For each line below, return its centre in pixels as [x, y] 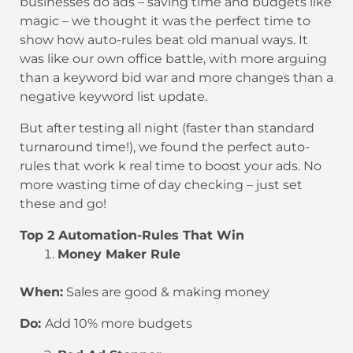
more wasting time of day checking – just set [161, 184]
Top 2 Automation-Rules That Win [134, 235]
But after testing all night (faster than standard [167, 128]
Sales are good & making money [166, 292]
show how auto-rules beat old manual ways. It [164, 39]
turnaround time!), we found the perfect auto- [165, 147]
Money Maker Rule [119, 254]
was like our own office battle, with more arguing [173, 58]
